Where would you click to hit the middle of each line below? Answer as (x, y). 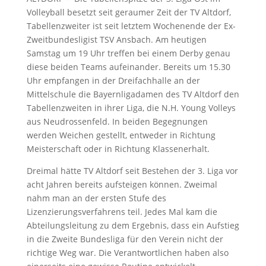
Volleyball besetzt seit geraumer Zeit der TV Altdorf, (129, 12)
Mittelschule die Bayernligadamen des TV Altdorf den (133, 94)
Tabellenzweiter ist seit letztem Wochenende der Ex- (131, 26)
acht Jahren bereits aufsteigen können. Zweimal (122, 184)
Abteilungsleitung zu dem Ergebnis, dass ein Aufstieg (133, 225)
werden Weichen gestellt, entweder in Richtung (121, 135)
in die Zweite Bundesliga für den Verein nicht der (125, 239)
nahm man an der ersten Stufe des (96, 198)
